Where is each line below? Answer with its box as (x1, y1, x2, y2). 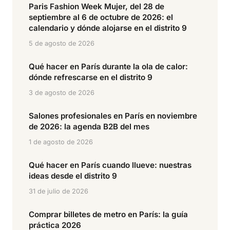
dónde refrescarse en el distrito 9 (29, 72, 152, 82)
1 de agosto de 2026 (29, 138, 93, 146)
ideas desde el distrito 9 (29, 170, 117, 181)
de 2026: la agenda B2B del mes (29, 121, 149, 131)
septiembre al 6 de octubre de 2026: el (29, 12, 173, 22)
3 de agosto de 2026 (29, 88, 94, 97)
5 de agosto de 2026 (29, 39, 94, 47)
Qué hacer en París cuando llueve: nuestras (29, 160, 191, 170)
